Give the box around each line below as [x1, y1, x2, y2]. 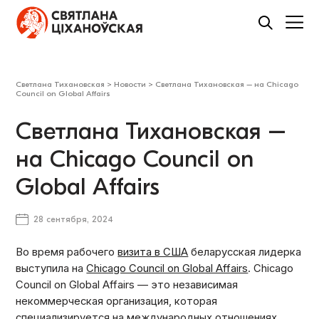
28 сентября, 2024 [33, 214, 114, 225]
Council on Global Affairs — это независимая [16, 278, 239, 292]
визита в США [117, 246, 189, 259]
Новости [114, 80, 147, 89]
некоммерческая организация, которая [16, 295, 218, 308]
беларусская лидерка [188, 246, 302, 259]
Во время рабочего [16, 246, 118, 259]
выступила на [16, 262, 87, 276]
